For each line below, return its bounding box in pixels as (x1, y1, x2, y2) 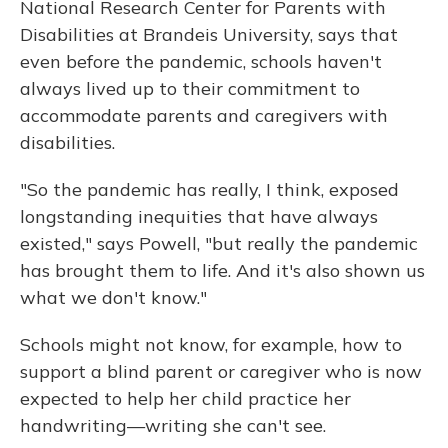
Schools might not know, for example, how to (20, 333, 402, 356)
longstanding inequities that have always (20, 205, 378, 228)
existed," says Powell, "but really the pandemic (20, 232, 418, 255)
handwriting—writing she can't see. (20, 414, 326, 437)
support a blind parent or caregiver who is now (20, 360, 422, 383)
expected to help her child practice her (20, 387, 351, 410)
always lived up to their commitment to (20, 77, 360, 100)
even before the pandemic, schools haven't (20, 50, 382, 73)
